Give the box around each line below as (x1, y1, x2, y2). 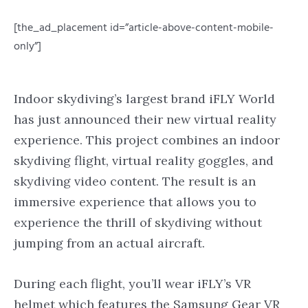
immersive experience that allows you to (14, 193, 256, 210)
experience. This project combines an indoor (14, 131, 280, 148)
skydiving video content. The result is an (14, 173, 256, 189)
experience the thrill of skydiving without (14, 214, 262, 230)
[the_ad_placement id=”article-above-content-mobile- (14, 20, 274, 35)
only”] (14, 38, 41, 54)
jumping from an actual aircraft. (14, 234, 205, 251)
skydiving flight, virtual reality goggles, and (14, 152, 274, 168)
